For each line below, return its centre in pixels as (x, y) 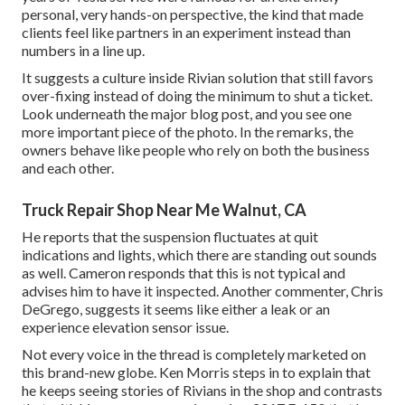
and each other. (68, 167)
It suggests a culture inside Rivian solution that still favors (198, 77)
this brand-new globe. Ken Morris (127, 372)
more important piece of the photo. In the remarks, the (188, 131)
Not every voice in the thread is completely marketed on (194, 353)
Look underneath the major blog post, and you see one (187, 113)
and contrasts (339, 390)
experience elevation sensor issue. (125, 326)
